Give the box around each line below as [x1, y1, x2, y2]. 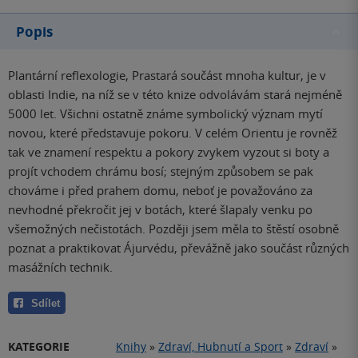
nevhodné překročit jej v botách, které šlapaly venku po [8, 201, 312, 218]
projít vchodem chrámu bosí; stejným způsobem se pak [8, 163, 313, 180]
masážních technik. [8, 259, 113, 276]
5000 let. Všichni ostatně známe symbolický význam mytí [8, 105, 323, 122]
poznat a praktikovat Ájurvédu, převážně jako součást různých [8, 240, 349, 257]
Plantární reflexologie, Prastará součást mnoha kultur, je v [8, 67, 326, 84]
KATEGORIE [8, 339, 70, 355]
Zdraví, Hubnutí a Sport [158, 339, 283, 355]
